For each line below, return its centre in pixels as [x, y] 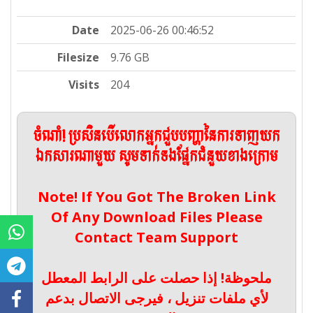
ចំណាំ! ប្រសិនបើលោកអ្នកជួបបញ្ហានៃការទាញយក [156, 137]
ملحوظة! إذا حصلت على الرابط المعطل [156, 278]
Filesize [79, 58]
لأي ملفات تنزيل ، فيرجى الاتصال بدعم [156, 298]
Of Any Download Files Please [156, 217]
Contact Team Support [156, 238]
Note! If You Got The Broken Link [156, 197]
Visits [84, 85]
